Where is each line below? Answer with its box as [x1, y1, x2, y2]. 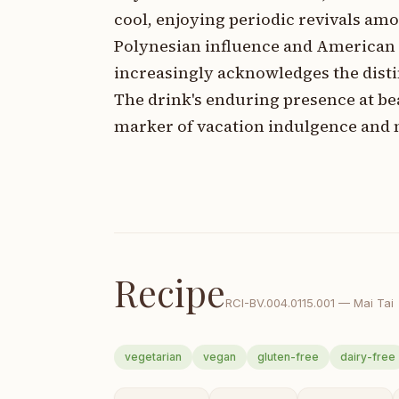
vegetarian [125, 350, 182, 363]
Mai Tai [354, 296, 394, 310]
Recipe [114, 268, 225, 316]
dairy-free [340, 350, 395, 363]
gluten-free [257, 350, 319, 363]
